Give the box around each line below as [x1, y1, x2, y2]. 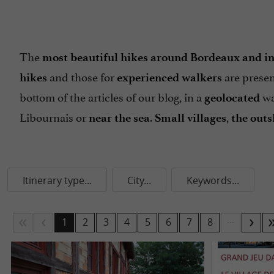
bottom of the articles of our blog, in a [20, 87, 204, 105]
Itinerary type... [23, 174, 92, 187]
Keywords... [187, 174, 239, 187]
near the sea [89, 111, 150, 125]
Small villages [155, 111, 226, 125]
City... [127, 174, 151, 187]
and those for [47, 67, 117, 84]
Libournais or [20, 108, 89, 125]
